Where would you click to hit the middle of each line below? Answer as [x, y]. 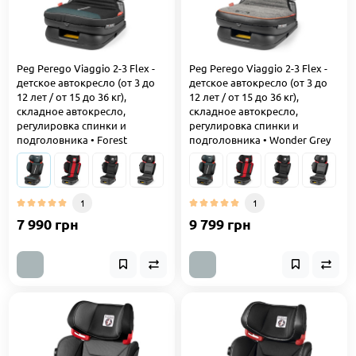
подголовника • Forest [72, 140]
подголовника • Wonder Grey [260, 140]
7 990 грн [48, 223]
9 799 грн [220, 223]
